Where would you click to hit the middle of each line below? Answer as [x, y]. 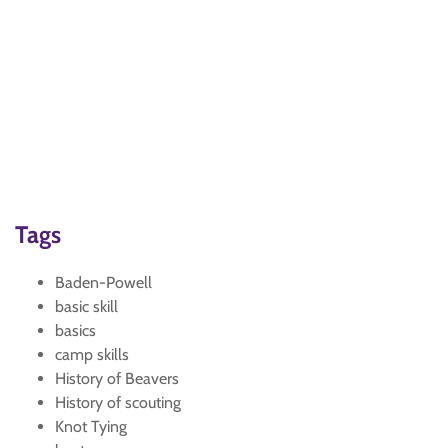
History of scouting [118, 402]
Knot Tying [91, 426]
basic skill [86, 306]
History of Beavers [117, 378]
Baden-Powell [103, 282]
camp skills [92, 354]
